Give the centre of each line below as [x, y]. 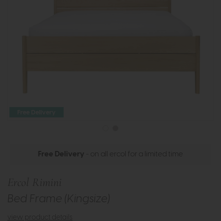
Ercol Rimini [35, 183]
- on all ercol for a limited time [134, 154]
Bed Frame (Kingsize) [59, 199]
